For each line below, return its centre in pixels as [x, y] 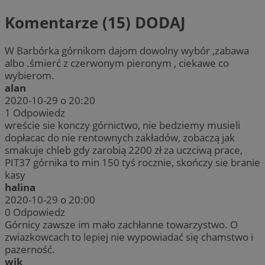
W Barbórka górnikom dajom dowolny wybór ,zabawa [127, 51]
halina [20, 188]
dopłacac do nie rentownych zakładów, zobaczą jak [120, 138]
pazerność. [30, 250]
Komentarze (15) [70, 22]
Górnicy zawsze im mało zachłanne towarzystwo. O [121, 225]
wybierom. [30, 76]
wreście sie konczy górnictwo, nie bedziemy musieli [122, 125]
